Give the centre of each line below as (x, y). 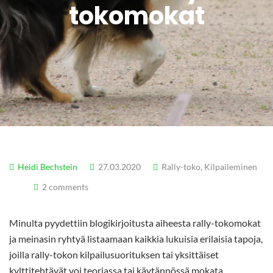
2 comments (65, 187)
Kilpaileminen (231, 167)
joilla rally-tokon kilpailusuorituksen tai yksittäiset (114, 255)
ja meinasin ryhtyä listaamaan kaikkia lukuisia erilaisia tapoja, (136, 239)
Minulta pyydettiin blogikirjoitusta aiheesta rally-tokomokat (135, 223)
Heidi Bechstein (48, 167)
